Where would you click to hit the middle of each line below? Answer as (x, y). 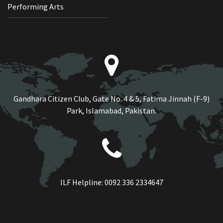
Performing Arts (36, 7)
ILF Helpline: (82, 182)
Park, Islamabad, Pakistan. (111, 111)
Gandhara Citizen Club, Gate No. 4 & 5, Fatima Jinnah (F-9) (111, 99)
